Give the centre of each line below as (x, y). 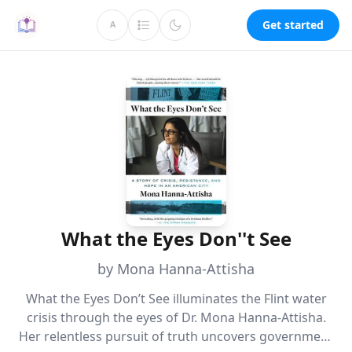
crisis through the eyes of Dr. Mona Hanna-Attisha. (176, 317)
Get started (293, 25)
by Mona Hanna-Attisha (176, 269)
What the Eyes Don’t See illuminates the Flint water (176, 299)
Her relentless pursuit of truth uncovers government (176, 336)
